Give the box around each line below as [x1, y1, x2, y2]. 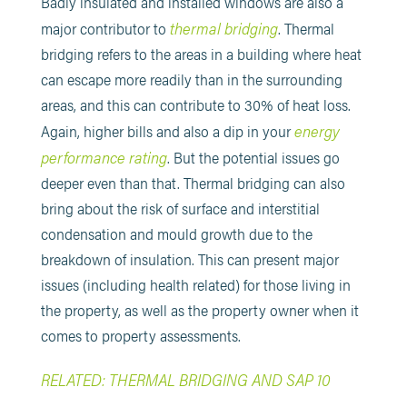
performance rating [40, 144, 167, 168]
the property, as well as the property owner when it [40, 299, 359, 321]
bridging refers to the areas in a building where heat [40, 43, 362, 65]
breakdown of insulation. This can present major [40, 248, 339, 270]
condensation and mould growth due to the [40, 223, 313, 244]
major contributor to [40, 17, 170, 39]
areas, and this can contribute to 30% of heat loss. [40, 94, 351, 115]
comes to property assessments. [40, 324, 241, 346]
